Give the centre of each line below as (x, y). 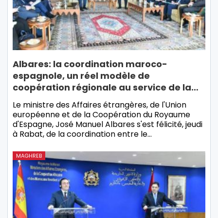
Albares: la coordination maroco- (90, 64)
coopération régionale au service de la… (106, 87)
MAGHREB (29, 155)
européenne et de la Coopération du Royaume (101, 114)
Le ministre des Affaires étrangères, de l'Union (100, 105)
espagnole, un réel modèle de (81, 75)
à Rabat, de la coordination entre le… (82, 134)
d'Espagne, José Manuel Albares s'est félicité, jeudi (108, 124)
